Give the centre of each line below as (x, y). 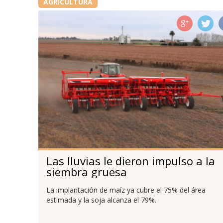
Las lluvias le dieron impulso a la (130, 161)
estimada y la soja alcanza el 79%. (101, 200)
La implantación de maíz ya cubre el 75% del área (126, 190)
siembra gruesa (86, 172)
